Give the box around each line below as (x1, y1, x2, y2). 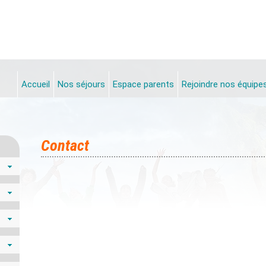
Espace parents (113, 79, 174, 90)
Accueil (21, 79, 50, 90)
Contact (41, 137, 90, 154)
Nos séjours (58, 79, 105, 90)
